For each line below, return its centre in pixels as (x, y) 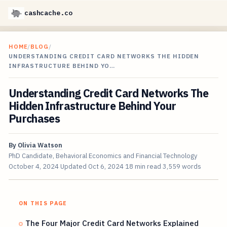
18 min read (143, 167)
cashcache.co (48, 13)
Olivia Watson (40, 145)
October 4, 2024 (33, 167)
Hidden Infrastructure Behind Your (92, 106)
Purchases (34, 119)
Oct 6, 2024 (106, 167)
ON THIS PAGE (43, 203)
